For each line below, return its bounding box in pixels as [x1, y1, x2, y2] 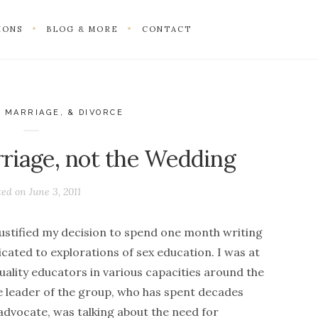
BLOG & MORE [47, 23, 119, 34]
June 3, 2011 [28, 185, 81, 198]
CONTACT [142, 23, 192, 34]
